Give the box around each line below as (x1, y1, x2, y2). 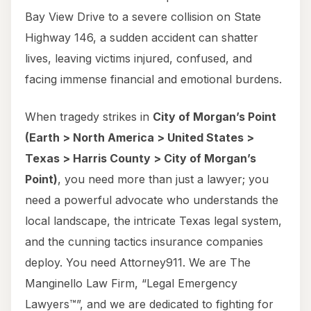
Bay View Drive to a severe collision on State (25, 10, 261, 24)
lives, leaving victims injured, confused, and (25, 51, 252, 66)
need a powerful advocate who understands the (25, 193, 278, 208)
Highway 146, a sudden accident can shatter (25, 31, 258, 45)
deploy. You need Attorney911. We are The (25, 255, 251, 270)
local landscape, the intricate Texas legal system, (25, 214, 282, 228)
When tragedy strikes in (25, 110, 153, 124)
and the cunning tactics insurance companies (25, 235, 263, 249)
